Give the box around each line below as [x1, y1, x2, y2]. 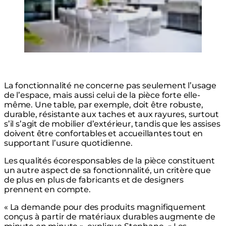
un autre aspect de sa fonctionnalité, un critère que [4, 165, 211, 176]
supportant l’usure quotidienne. [4, 138, 133, 148]
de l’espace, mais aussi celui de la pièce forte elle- [4, 90, 200, 100]
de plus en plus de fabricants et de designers [4, 175, 184, 185]
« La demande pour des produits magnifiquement [4, 202, 206, 212]
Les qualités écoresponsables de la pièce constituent [4, 156, 215, 166]
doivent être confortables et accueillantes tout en [4, 129, 203, 139]
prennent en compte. [4, 185, 91, 195]
